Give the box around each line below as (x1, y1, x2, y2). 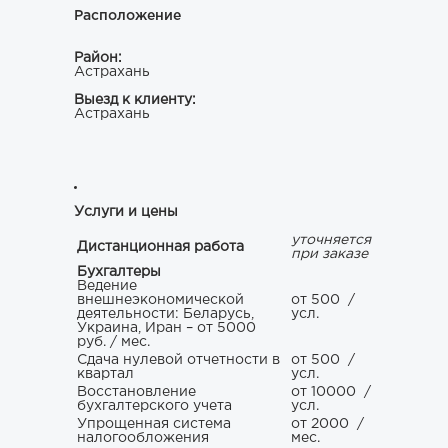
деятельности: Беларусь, (77, 308, 254, 321)
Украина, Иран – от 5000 (77, 322, 256, 335)
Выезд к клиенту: (74, 94, 196, 106)
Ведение (77, 280, 137, 293)
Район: (74, 52, 122, 64)
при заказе (291, 248, 368, 261)
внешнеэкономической (77, 294, 244, 307)
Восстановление (77, 386, 196, 399)
